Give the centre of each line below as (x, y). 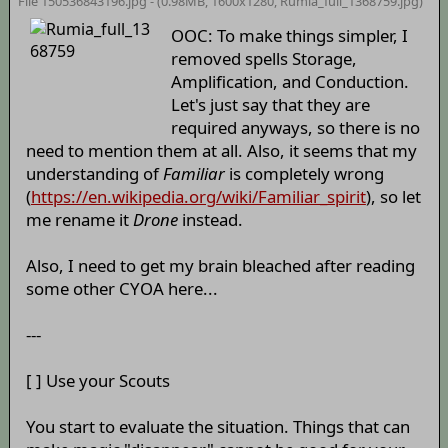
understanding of (94, 173)
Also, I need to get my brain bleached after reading (220, 265)
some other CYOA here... (121, 288)
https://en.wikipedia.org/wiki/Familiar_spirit (198, 196)
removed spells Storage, (264, 58)
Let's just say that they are (271, 104)
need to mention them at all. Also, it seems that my (221, 150)
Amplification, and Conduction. (290, 81)
